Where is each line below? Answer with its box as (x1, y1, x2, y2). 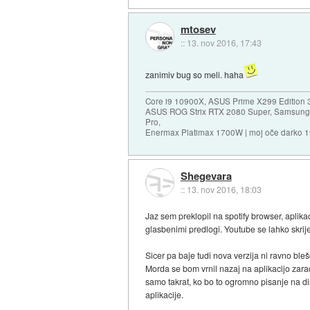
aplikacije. (145, 289, 184, 301)
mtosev (180, 21, 216, 37)
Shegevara (180, 167, 232, 183)
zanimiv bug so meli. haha (145, 69, 244, 81)
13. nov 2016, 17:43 (186, 37, 262, 49)
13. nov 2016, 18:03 (186, 183, 262, 195)
